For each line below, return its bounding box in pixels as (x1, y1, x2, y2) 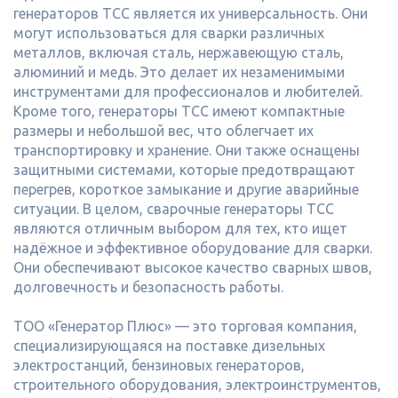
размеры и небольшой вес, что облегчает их (13, 123, 314, 139)
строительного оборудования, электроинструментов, (13, 377, 381, 393)
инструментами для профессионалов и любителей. (13, 84, 362, 99)
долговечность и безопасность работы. (13, 279, 283, 295)
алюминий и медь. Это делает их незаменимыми (13, 64, 345, 80)
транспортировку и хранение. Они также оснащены (13, 142, 360, 158)
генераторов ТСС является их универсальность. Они (13, 5, 368, 21)
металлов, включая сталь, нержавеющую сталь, (13, 44, 344, 60)
